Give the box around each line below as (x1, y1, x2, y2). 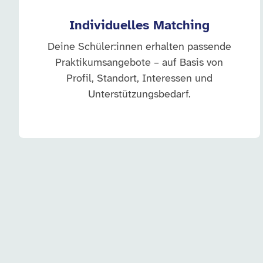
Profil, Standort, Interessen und (66, 73, 213, 85)
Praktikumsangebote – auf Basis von (55, 58, 224, 69)
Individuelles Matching (69, 19, 210, 33)
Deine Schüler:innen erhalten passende (47, 42, 231, 53)
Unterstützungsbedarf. (87, 89, 191, 100)
